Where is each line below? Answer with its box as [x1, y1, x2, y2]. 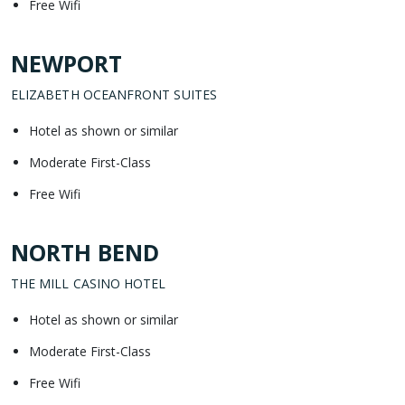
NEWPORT [11, 47, 122, 79]
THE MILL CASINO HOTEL [11, 274, 166, 292]
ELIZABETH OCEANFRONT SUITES [11, 85, 217, 103]
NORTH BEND [11, 236, 159, 268]
